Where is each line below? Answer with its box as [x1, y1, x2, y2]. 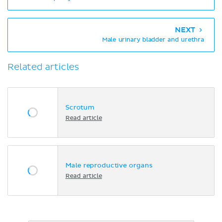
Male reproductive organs [65, 162, 153, 169]
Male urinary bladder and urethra [102, 37, 204, 44]
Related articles [7, 61, 80, 73]
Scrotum [65, 104, 94, 111]
